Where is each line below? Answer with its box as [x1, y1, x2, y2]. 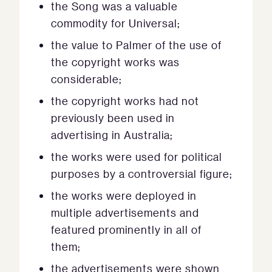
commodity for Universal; [51, 16, 180, 30]
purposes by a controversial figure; [51, 167, 232, 181]
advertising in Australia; [51, 128, 172, 142]
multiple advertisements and [51, 206, 199, 220]
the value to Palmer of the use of [51, 38, 222, 52]
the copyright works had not [51, 94, 199, 108]
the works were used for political [51, 150, 222, 164]
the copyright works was [51, 55, 180, 69]
